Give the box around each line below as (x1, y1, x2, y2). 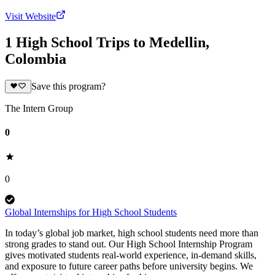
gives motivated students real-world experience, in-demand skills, (5, 249, 257, 260)
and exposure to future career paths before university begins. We (5, 260, 253, 271)
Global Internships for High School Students (5, 206, 177, 217)
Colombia (5, 50, 66, 67)
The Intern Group (5, 103, 73, 114)
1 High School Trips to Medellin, (5, 34, 209, 50)
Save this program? (31, 81, 106, 92)
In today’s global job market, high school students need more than (5, 227, 258, 238)
